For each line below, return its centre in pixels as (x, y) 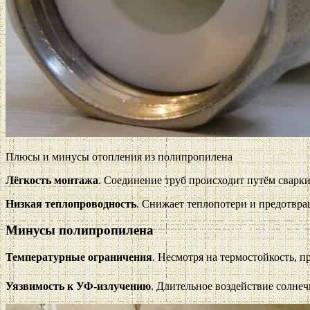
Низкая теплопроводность (71, 203)
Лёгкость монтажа (52, 180)
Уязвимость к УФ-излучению (78, 286)
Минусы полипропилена (80, 230)
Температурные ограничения (79, 257)
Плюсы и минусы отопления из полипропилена (119, 156)
